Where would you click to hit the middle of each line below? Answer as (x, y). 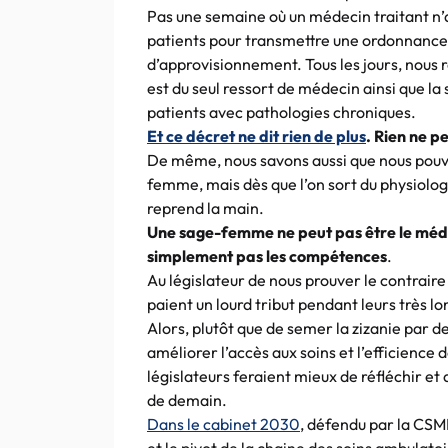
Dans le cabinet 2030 (223, 424)
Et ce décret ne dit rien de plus (256, 136)
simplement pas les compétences (267, 256)
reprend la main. (205, 208)
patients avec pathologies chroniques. (281, 112)
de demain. (187, 400)
